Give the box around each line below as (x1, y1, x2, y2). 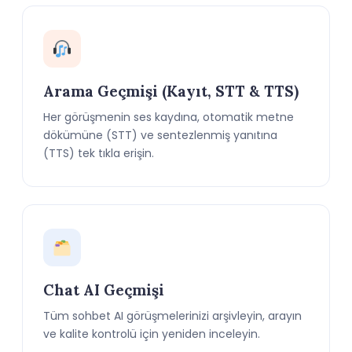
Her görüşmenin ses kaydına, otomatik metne (43, 109, 294, 125)
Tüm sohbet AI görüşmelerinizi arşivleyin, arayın (43, 308, 302, 324)
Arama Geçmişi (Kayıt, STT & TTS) (43, 82, 299, 101)
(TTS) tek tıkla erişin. (43, 145, 154, 161)
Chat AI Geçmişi (43, 280, 164, 299)
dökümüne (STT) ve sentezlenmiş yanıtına (43, 127, 277, 143)
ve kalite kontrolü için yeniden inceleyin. (43, 326, 260, 342)
